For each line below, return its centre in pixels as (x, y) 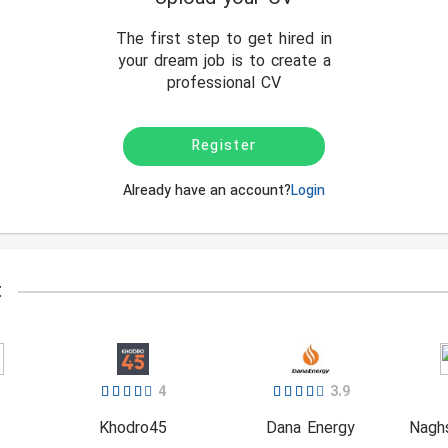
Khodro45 (132, 429)
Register (224, 146)
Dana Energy (311, 429)
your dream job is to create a (224, 62)
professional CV (224, 84)
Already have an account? (207, 191)
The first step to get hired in (224, 40)
